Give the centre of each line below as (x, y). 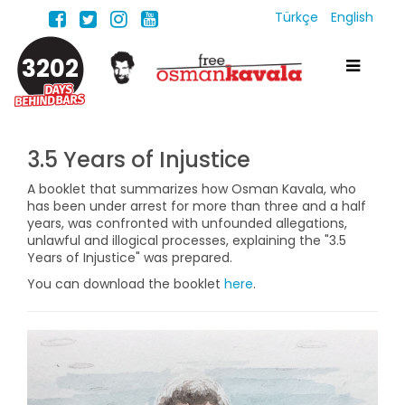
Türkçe (298, 17)
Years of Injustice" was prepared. (130, 258)
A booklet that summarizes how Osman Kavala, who (192, 189)
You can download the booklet (126, 284)
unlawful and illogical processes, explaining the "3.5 (187, 240)
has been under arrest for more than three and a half (197, 206)
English (352, 17)
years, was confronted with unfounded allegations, (187, 223)
